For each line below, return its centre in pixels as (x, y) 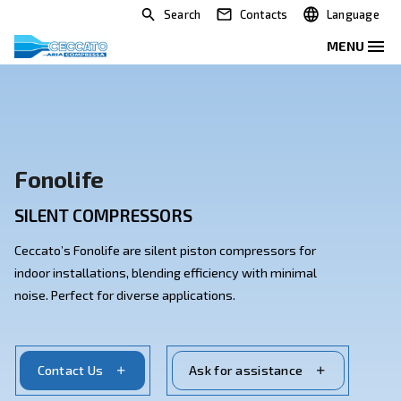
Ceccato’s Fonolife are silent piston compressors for (207, 312)
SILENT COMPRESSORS (129, 269)
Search (228, 18)
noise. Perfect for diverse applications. (156, 369)
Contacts (330, 18)
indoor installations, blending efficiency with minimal (207, 341)
